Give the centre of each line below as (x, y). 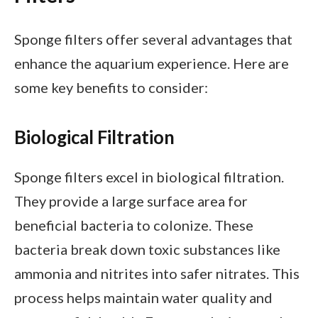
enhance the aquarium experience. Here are (152, 63)
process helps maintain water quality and (143, 297)
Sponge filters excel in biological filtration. (149, 176)
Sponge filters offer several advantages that (153, 39)
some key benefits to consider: (111, 87)
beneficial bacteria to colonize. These (134, 225)
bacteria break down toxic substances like (147, 249)
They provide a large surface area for (131, 201)
